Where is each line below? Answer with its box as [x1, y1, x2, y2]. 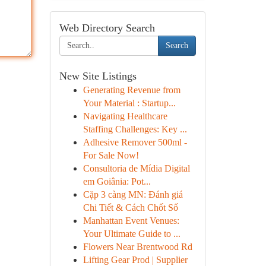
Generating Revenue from [83, 85, 180, 95]
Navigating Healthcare [83, 111, 167, 121]
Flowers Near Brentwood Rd [83, 242, 192, 252]
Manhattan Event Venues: [83, 216, 179, 226]
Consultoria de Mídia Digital [83, 163, 190, 173]
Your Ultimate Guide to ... [83, 229, 180, 239]
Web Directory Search [59, 22, 155, 34]
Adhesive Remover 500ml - [83, 137, 187, 147]
